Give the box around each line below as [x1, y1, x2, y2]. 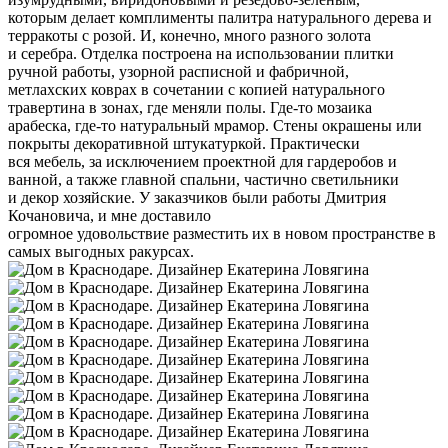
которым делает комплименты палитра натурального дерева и [8, 8, 432, 26]
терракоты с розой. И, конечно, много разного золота [8, 26, 371, 44]
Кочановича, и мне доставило [8, 206, 211, 224]
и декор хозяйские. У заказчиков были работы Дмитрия [8, 188, 386, 206]
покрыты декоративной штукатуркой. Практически [8, 134, 360, 152]
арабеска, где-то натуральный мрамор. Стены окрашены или [8, 116, 422, 134]
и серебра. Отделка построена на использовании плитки [8, 44, 394, 62]
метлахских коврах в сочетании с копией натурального [8, 80, 385, 98]
